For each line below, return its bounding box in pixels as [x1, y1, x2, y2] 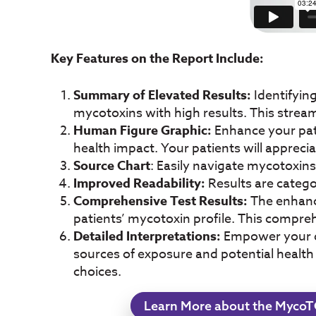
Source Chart [73, 157, 150, 176]
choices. [73, 262, 121, 282]
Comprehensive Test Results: [73, 192, 250, 211]
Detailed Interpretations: [73, 227, 221, 246]
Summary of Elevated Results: [73, 86, 251, 105]
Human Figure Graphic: [73, 121, 212, 140]
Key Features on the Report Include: [51, 49, 264, 68]
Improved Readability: [73, 174, 205, 193]
